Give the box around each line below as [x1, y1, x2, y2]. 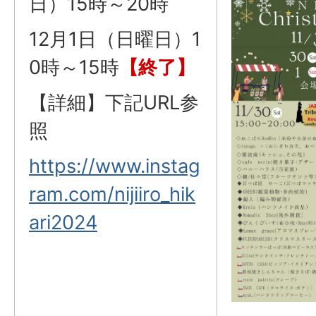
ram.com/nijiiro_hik [29, 183, 195, 206]
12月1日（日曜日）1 [29, 28, 201, 51]
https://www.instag [29, 154, 200, 178]
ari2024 [29, 211, 97, 234]
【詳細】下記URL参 [29, 91, 199, 114]
